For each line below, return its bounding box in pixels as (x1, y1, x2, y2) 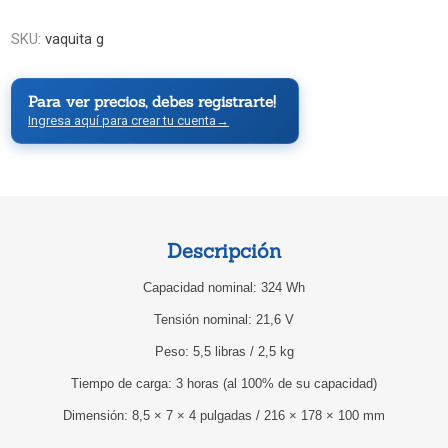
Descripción (167, 238, 281, 263)
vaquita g (45, 30, 105, 49)
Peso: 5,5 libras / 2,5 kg (154, 344, 294, 359)
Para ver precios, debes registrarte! (28, 92, 277, 112)
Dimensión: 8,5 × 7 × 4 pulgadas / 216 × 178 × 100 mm (63, 408, 385, 423)
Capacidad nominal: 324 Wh (143, 280, 305, 295)
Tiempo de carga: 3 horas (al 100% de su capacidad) (71, 376, 377, 391)
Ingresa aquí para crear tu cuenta (28, 113, 217, 129)
